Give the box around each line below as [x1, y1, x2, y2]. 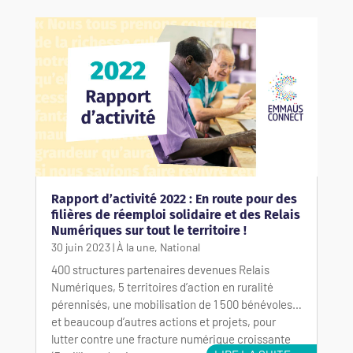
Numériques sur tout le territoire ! [50, 223, 247, 239]
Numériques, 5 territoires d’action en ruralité [50, 280, 273, 295]
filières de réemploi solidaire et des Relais [50, 207, 300, 223]
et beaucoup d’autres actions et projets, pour [50, 314, 276, 329]
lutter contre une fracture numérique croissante [50, 332, 291, 347]
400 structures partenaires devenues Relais [50, 262, 269, 277]
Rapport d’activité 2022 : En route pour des [50, 191, 297, 207]
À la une [116, 240, 154, 255]
